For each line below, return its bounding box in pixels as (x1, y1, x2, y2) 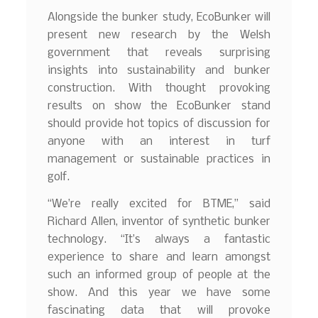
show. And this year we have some (48, 286, 270, 299)
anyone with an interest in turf (48, 136, 270, 148)
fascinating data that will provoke (48, 304, 270, 317)
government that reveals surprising (48, 47, 270, 60)
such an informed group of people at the (48, 268, 270, 281)
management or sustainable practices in (48, 153, 270, 166)
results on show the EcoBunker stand (48, 100, 270, 113)
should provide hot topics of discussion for (48, 118, 270, 131)
